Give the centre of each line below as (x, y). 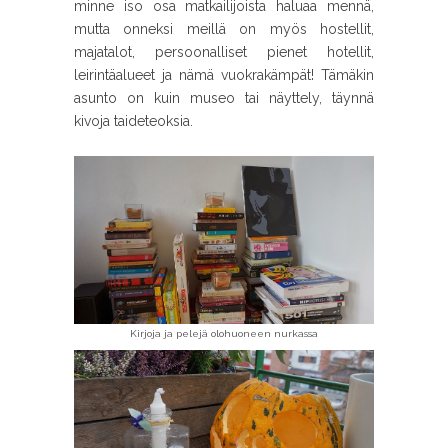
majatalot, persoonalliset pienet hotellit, (224, 52)
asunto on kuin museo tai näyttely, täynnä (224, 98)
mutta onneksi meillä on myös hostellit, (224, 29)
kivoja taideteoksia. (133, 121)
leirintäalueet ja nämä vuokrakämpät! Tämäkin (224, 75)
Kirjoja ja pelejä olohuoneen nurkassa (224, 333)
